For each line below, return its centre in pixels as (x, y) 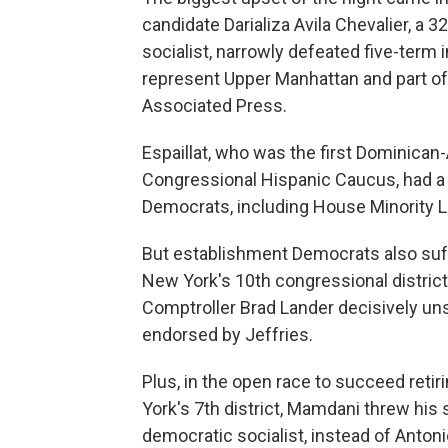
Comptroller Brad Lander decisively (280, 308)
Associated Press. (214, 106)
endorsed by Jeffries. (227, 335)
